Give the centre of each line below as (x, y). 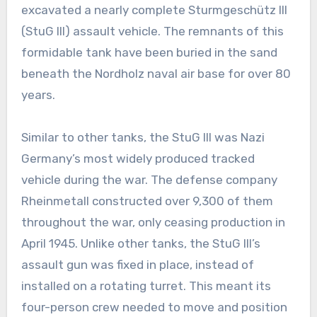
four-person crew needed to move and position (154, 307)
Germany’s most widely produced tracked (138, 159)
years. (38, 95)
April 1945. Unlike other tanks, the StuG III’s (140, 244)
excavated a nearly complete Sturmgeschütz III (154, 10)
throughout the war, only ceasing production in (153, 223)
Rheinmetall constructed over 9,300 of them (147, 201)
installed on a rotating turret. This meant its (146, 286)
